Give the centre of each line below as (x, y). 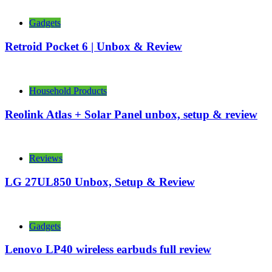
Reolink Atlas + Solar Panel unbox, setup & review (131, 114)
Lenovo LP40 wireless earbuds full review (108, 250)
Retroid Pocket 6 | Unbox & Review (93, 47)
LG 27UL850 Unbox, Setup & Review (100, 182)
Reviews (46, 158)
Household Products (68, 90)
